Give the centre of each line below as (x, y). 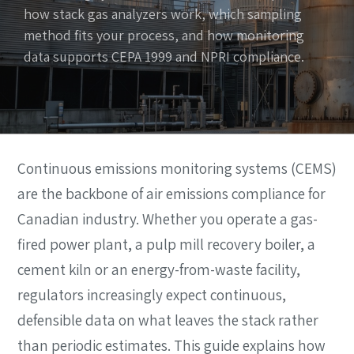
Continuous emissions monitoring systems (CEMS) (177, 168)
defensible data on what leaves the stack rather (168, 320)
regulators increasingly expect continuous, (152, 294)
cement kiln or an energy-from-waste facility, (159, 269)
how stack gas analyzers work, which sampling (163, 13)
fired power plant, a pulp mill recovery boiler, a (166, 244)
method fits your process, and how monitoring (164, 35)
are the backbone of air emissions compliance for (171, 193)
